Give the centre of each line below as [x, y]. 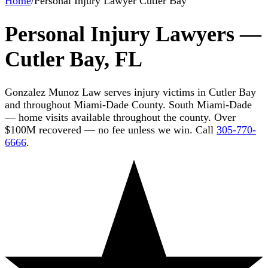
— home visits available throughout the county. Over [120, 117]
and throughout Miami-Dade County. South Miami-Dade [128, 104]
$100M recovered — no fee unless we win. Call [109, 130]
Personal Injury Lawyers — [133, 34]
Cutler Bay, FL [74, 59]
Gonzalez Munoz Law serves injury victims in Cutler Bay [130, 92]
